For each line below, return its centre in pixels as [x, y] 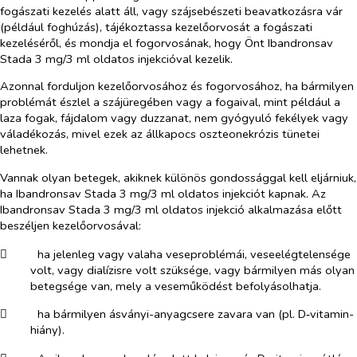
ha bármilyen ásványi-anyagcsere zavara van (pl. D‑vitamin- [195, 314]
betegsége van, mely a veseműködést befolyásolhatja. [175, 286]
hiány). [47, 330]
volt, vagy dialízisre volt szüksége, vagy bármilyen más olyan [192, 270]
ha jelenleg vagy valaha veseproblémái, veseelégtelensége [194, 254]
